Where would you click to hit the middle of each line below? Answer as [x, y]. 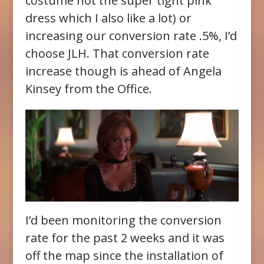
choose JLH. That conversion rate [117, 54]
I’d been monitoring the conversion [123, 220]
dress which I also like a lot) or [108, 18]
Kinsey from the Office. [88, 89]
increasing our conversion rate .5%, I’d [131, 36]
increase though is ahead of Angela [123, 71]
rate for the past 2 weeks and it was [125, 238]
